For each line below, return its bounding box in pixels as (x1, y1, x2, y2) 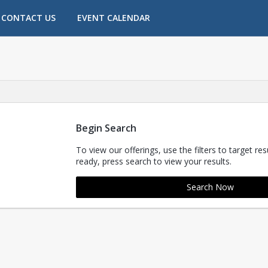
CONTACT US (1, 12, 56, 23)
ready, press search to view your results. (75, 156, 232, 167)
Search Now (187, 181, 234, 193)
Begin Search (75, 121, 136, 135)
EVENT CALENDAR (77, 12, 150, 23)
